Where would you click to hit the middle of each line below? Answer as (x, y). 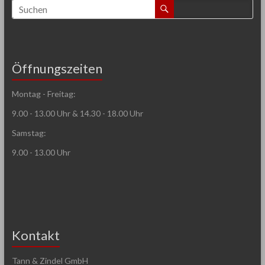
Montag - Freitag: (43, 94)
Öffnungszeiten (57, 68)
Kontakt (35, 235)
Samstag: (29, 133)
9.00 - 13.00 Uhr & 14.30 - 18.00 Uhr (77, 113)
